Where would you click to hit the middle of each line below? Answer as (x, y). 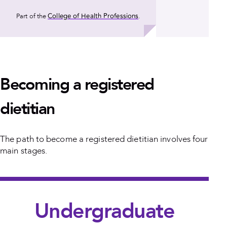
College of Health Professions (93, 16)
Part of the (32, 16)
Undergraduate (104, 212)
